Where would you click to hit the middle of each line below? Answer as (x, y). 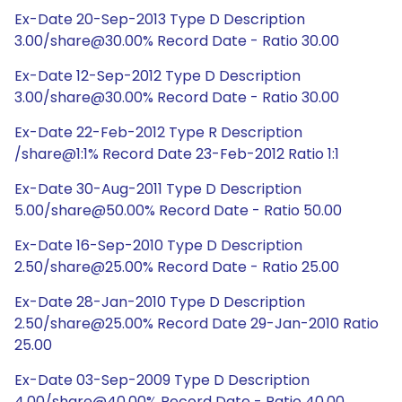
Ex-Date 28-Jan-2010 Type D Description (160, 302)
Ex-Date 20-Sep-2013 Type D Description (160, 19)
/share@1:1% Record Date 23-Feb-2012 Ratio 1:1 (177, 154)
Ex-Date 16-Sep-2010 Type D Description (158, 245)
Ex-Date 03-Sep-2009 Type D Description (162, 380)
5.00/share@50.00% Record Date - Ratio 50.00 (178, 210)
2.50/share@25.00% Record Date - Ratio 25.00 (177, 267)
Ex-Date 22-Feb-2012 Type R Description (158, 132)
